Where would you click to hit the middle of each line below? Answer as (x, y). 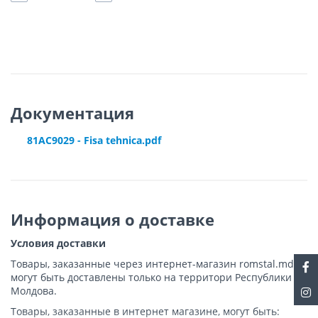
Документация (72, 113)
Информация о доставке (113, 220)
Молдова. (34, 291)
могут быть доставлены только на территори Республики (151, 278)
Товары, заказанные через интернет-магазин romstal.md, (153, 264)
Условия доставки (58, 243)
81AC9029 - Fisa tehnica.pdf (94, 140)
